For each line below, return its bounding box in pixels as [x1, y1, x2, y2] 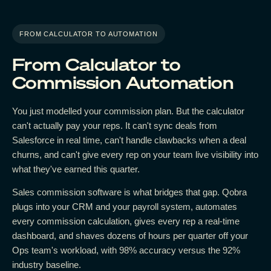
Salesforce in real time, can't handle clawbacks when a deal [12, 134, 246, 145]
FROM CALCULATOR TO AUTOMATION [19, 30, 158, 38]
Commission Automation [12, 71, 234, 94]
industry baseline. [12, 259, 81, 270]
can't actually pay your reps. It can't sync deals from [12, 120, 217, 131]
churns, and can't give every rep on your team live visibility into [12, 149, 258, 160]
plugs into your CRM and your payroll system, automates [12, 201, 237, 212]
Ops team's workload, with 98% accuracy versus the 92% [12, 244, 240, 255]
